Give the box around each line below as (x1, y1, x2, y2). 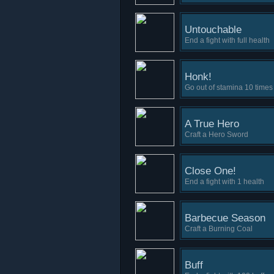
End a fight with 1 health (185, 177, 264, 186)
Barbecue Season (185, 212, 265, 224)
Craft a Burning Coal (185, 224, 253, 233)
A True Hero (185, 118, 239, 130)
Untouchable (185, 24, 242, 35)
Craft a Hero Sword (185, 130, 248, 139)
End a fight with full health (185, 36, 270, 45)
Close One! (185, 165, 236, 177)
